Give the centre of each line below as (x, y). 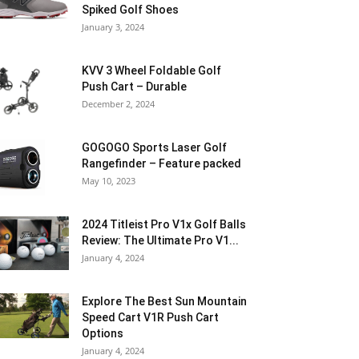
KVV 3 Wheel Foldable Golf (151, 71)
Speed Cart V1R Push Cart (150, 317)
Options (103, 333)
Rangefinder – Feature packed (161, 163)
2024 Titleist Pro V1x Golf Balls (164, 224)
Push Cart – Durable (134, 87)
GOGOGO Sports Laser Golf (154, 147)
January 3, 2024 (113, 27)
